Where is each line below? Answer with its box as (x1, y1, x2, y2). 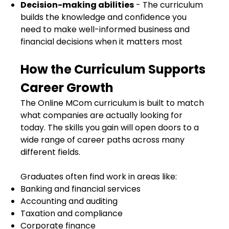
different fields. (20, 146, 80, 158)
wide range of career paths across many (20, 134, 185, 146)
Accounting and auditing (20, 195, 118, 207)
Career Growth (20, 79, 113, 96)
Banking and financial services (20, 183, 141, 195)
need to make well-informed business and (20, 24, 190, 35)
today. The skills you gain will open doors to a (20, 122, 199, 133)
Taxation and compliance (20, 208, 123, 219)
